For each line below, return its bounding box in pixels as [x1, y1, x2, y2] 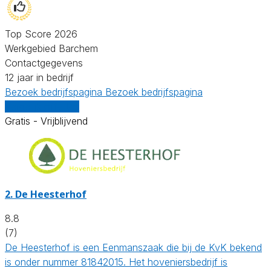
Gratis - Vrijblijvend [5, 114, 88, 127]
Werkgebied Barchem [5, 42, 98, 54]
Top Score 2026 [5, 27, 77, 40]
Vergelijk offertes [5, 100, 79, 113]
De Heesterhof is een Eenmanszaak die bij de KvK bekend [5, 241, 262, 253]
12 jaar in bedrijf [5, 71, 74, 83]
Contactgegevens [5, 56, 83, 69]
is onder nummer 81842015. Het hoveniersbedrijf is [5, 255, 227, 268]
